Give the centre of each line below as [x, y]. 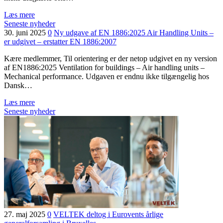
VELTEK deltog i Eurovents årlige [108, 214]
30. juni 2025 [26, 33]
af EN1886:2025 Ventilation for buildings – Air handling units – [104, 67]
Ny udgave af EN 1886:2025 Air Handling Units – [134, 33]
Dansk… [18, 85]
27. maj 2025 [26, 214]
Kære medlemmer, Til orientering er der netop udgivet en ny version [111, 58]
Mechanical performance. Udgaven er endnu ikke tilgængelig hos [107, 76]
